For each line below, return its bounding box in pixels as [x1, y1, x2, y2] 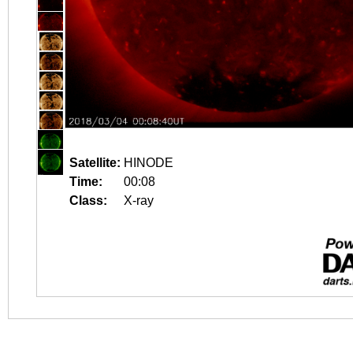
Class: [69, 194, 107, 207]
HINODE [124, 156, 173, 169]
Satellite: [69, 156, 121, 169]
